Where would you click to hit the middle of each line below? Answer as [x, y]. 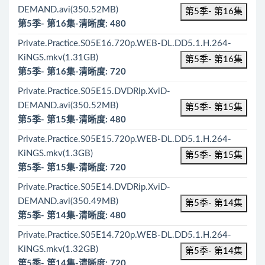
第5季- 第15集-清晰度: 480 [72, 120]
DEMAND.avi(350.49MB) [68, 201]
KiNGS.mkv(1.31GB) [58, 58]
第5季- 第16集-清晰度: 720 [72, 72]
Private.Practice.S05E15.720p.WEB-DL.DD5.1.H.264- [125, 139]
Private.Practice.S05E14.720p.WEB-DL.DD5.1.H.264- [125, 235]
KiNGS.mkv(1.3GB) [55, 153]
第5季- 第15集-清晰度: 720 [72, 168]
